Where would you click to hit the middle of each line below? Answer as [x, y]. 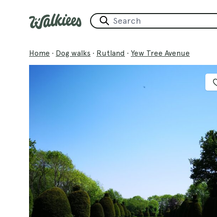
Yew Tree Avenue [160, 53]
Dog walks [73, 53]
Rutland [111, 53]
